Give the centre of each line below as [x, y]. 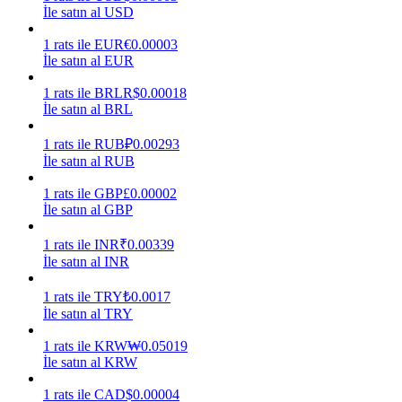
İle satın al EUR [88, 60]
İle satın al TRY [88, 313]
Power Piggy [80, 220]
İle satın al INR [86, 261]
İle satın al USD [88, 12]
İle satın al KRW [90, 362]
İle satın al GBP [88, 209]
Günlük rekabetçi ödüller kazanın [137, 251]
